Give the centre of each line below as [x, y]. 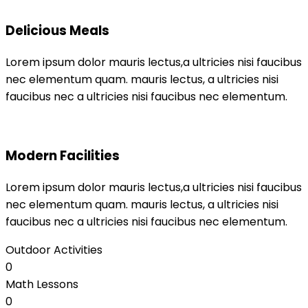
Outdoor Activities [54, 250]
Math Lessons [42, 285]
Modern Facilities [63, 156]
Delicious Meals [57, 30]
